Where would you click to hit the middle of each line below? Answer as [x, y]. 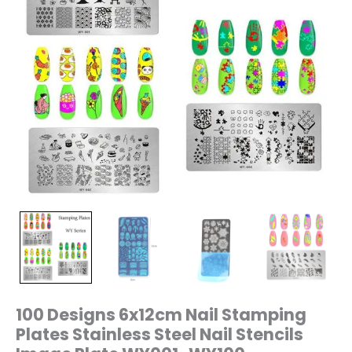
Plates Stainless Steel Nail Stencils [159, 335]
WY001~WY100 [75, 10]
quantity [61, 20]
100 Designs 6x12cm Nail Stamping [161, 315]
